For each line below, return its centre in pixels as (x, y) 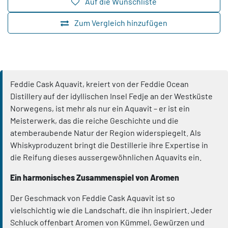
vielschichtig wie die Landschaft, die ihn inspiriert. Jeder (111, 210)
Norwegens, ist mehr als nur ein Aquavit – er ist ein (100, 108)
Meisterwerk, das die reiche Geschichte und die (94, 121)
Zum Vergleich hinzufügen (121, 23)
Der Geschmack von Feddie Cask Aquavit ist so (93, 198)
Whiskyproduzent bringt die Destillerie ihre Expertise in (109, 145)
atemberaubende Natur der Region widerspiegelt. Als (106, 133)
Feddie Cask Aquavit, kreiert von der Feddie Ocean (99, 84)
